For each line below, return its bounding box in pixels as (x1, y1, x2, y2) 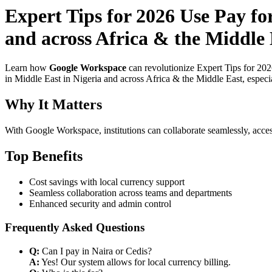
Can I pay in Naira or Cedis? (39, 245, 152, 256)
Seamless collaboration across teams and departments (29, 188, 232, 199)
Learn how (5, 63, 49, 73)
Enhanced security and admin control (29, 199, 171, 209)
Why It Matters (5, 97, 102, 113)
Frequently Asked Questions (5, 220, 144, 234)
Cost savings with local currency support (29, 177, 185, 188)
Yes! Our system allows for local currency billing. (39, 256, 231, 267)
